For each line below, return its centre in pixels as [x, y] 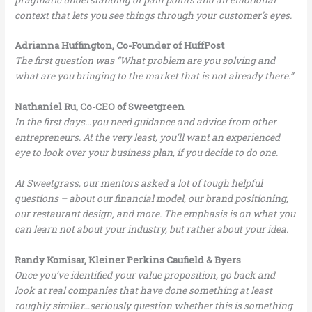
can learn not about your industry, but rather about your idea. [153, 229]
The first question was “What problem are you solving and [145, 61]
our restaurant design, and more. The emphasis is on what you [155, 214]
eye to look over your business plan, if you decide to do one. [147, 153]
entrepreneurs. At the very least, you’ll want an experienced [148, 138]
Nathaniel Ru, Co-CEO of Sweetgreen [100, 107]
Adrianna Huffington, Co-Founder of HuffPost [120, 46]
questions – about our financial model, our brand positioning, [152, 199]
